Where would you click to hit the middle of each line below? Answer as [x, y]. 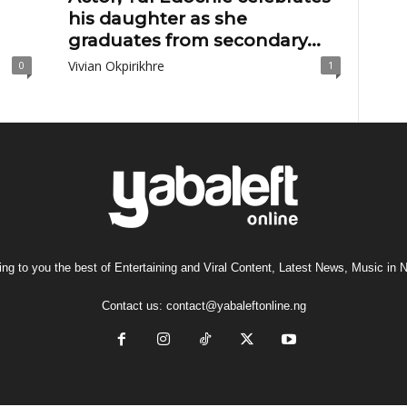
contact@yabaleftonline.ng [236, 306]
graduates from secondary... [194, 40]
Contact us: [134, 306]
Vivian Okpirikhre [116, 66]
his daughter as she [157, 19]
